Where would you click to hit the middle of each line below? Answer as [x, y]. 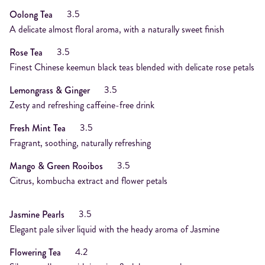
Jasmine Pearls [37, 214]
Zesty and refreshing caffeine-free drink [82, 105]
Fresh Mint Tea [38, 128]
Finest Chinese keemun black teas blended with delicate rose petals [132, 67]
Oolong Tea [31, 14]
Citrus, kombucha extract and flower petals [88, 181]
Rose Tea [26, 52]
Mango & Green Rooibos [56, 166]
